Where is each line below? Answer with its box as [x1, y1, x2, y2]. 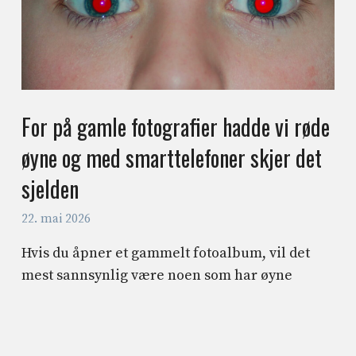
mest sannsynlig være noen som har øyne [21, 266, 293, 285]
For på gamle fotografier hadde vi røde [21, 110, 331, 144]
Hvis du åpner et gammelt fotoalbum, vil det [21, 244, 311, 263]
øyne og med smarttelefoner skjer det [21, 141, 323, 175]
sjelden [21, 172, 79, 206]
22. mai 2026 [21, 211, 91, 227]
